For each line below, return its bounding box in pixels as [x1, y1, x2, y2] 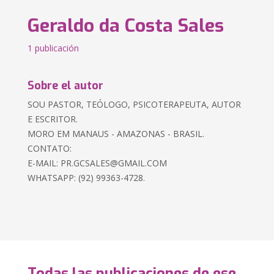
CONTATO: [28, 143, 72, 154]
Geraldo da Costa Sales [28, 13, 224, 38]
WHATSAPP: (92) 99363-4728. [28, 172, 146, 183]
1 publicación [28, 42, 80, 54]
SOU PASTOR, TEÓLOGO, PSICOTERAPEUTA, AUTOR [28, 98, 242, 110]
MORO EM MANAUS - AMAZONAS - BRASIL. [28, 128, 205, 139]
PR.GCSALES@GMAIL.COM [61, 157, 168, 169]
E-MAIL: [28, 157, 61, 169]
